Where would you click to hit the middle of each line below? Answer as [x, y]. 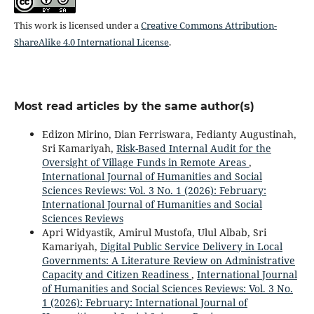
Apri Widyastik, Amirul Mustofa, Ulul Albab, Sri [154, 232]
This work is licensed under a [77, 25]
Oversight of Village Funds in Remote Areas [145, 162]
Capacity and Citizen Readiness [116, 274]
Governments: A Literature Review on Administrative [168, 260]
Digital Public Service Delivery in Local [191, 246]
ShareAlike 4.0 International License [91, 42]
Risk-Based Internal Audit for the [193, 148]
